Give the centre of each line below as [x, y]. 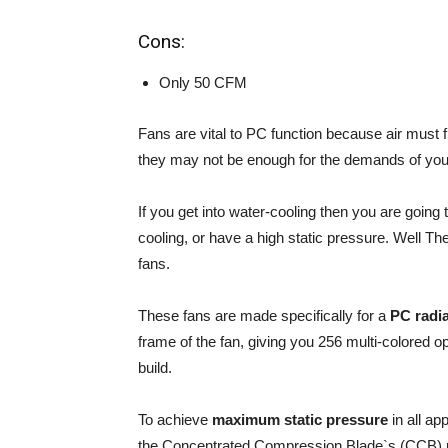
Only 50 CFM [203, 83]
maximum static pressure [300, 420]
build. [155, 368]
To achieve [175, 420]
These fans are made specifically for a [264, 316]
